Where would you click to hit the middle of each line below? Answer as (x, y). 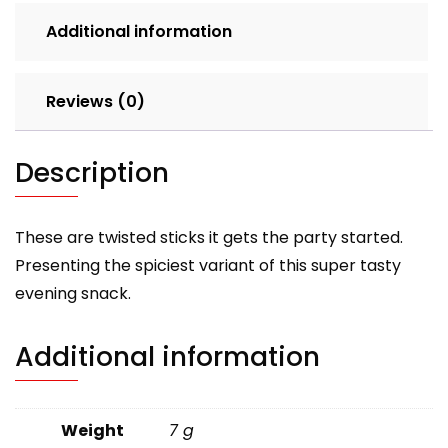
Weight (92, 431)
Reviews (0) (95, 101)
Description (92, 173)
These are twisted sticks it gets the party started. (209, 238)
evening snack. (73, 294)
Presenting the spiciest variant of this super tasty (208, 266)
